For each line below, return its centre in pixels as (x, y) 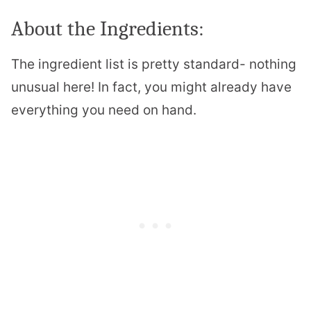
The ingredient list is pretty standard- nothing (154, 65)
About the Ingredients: (108, 29)
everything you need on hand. (104, 110)
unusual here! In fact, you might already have (151, 87)
